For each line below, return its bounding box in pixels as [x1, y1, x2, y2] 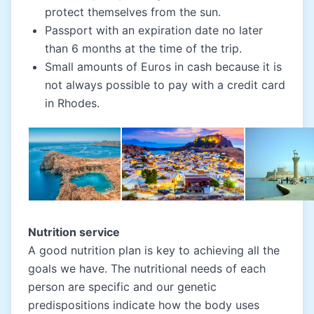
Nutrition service [28, 224, 120, 239]
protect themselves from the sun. [45, 4, 221, 19]
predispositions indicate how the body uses [28, 297, 259, 312]
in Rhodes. [45, 95, 100, 110]
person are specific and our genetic [28, 279, 217, 294]
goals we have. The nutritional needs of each [28, 261, 266, 275]
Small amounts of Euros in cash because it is [45, 59, 282, 74]
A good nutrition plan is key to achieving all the [28, 243, 280, 257]
